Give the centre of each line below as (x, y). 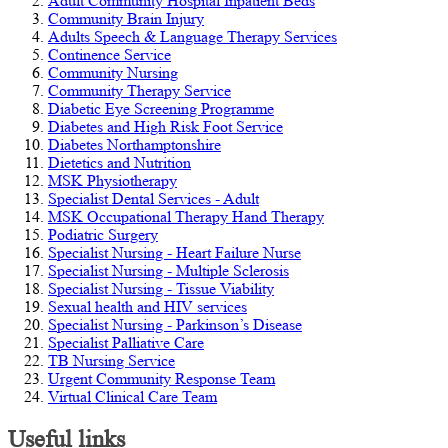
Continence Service (109, 55)
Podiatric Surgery (103, 235)
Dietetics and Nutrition (119, 163)
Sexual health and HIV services (147, 307)
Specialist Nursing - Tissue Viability (161, 289)
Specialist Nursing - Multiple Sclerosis (168, 271)
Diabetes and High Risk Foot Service (165, 127)
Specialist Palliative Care (126, 343)
